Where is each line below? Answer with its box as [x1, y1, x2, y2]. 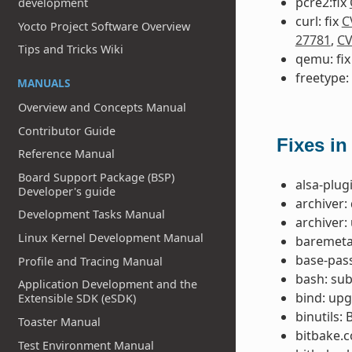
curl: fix [295, 13, 342, 31]
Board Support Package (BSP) [18, 169, 175, 185]
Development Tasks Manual [18, 207, 166, 222]
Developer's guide [18, 183, 116, 199]
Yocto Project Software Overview [18, 18, 191, 34]
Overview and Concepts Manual [18, 99, 187, 115]
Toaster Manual [18, 313, 101, 329]
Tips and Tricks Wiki [18, 42, 124, 57]
